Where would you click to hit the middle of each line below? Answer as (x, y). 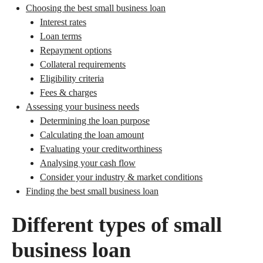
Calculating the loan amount (92, 135)
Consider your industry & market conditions (121, 177)
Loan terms (61, 36)
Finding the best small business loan (92, 191)
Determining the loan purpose (95, 121)
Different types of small (117, 225)
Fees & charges (68, 92)
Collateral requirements (83, 64)
